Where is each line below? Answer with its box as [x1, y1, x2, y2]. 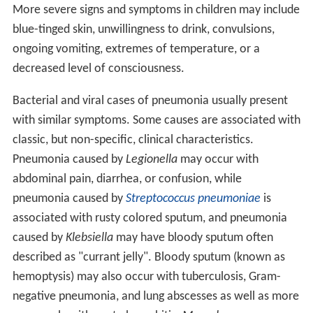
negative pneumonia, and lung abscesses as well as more [12, 289, 299, 303]
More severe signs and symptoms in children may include [12, 3, 300, 17]
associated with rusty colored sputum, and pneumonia [12, 211, 287, 225]
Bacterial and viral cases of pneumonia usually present [12, 94, 288, 108]
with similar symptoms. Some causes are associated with [12, 113, 300, 127]
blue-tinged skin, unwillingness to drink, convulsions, [12, 22, 275, 36]
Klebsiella [65, 231, 113, 245]
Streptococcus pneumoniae [125, 191, 261, 205]
